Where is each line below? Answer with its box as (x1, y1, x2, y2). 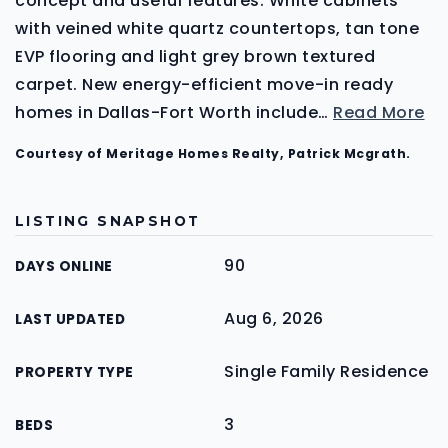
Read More (333, 101, 425, 124)
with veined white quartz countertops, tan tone (15, 17, 419, 40)
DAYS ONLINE (15, 257, 113, 276)
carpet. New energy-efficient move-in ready (15, 73, 393, 96)
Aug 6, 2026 (224, 307, 324, 330)
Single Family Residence (224, 360, 429, 383)
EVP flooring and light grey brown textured (15, 45, 375, 68)
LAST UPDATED (15, 310, 125, 329)
